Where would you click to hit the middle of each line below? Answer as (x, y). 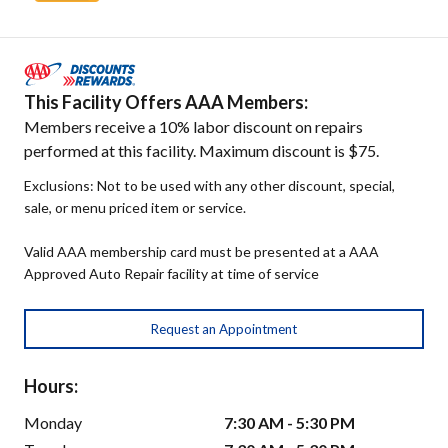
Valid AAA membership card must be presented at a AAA (201, 251)
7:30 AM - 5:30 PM (289, 422)
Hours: (51, 385)
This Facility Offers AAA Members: (166, 101)
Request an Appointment (224, 328)
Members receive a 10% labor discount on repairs (193, 126)
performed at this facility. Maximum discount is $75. (201, 150)
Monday (53, 422)
